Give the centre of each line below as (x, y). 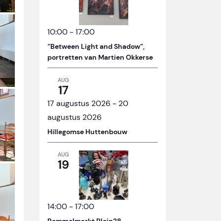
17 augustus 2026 (79, 104)
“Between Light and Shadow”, (96, 47)
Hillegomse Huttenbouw (87, 132)
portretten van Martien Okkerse (100, 57)
